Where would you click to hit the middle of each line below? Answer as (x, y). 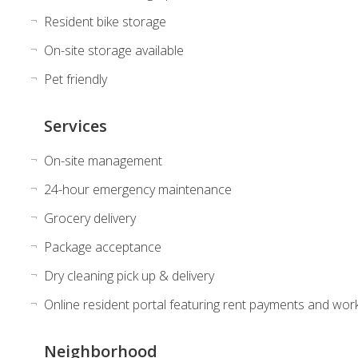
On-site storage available (113, 50)
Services (75, 125)
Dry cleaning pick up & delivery (129, 275)
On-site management (103, 160)
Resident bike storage (105, 21)
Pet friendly (75, 79)
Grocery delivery (89, 218)
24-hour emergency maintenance (137, 189)
